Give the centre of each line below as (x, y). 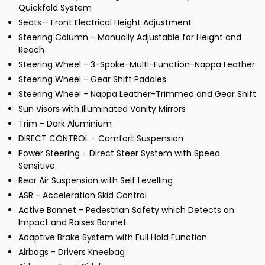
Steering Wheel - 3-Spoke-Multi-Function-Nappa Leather (137, 65)
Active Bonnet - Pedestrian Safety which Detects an (126, 210)
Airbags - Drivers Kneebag (72, 252)
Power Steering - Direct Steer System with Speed (119, 153)
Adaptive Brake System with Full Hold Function (113, 237)
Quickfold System (55, 8)
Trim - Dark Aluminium (65, 124)
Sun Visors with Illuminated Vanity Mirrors (102, 109)
